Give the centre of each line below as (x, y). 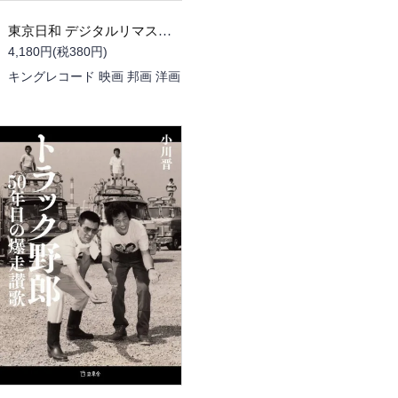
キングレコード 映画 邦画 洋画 (94, 76)
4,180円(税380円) (58, 51)
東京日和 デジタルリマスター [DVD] (165, 31)
